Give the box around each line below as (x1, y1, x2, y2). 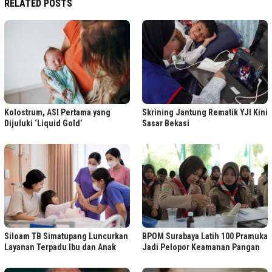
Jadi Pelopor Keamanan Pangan (142, 242, 260, 253)
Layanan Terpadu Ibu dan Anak (4, 242, 116, 253)
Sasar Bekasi (142, 118, 189, 129)
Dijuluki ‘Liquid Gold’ (4, 118, 83, 129)
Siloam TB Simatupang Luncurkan (4, 231, 128, 242)
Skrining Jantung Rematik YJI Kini (142, 107, 268, 118)
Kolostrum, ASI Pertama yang (4, 107, 110, 118)
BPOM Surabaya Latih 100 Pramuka (142, 231, 268, 242)
